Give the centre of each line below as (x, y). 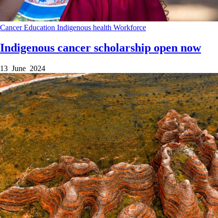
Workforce (130, 27)
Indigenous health (85, 27)
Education (40, 27)
